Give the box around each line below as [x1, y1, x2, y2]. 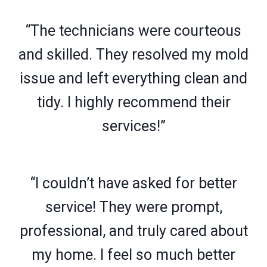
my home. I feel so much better [32, 246, 235, 263]
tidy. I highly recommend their [36, 93, 231, 111]
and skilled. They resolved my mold [18, 45, 249, 63]
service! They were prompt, [45, 198, 222, 216]
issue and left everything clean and [20, 69, 247, 87]
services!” [101, 117, 166, 135]
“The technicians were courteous [26, 21, 241, 39]
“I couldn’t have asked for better [30, 174, 237, 192]
